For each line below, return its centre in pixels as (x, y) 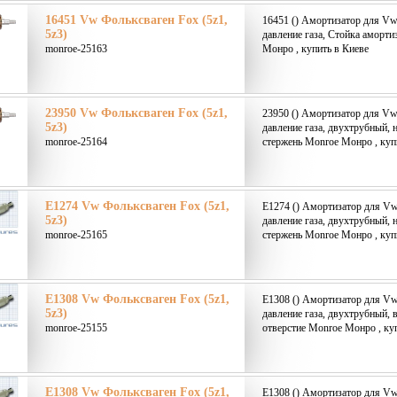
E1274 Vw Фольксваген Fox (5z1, (137, 206)
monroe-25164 (76, 142)
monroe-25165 (76, 235)
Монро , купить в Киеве (315, 49)
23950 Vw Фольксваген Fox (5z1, (136, 113)
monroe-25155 (76, 328)
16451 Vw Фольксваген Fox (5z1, (136, 20)
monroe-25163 (76, 49)
